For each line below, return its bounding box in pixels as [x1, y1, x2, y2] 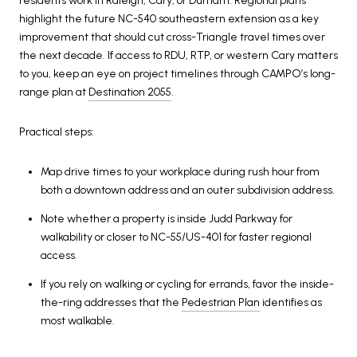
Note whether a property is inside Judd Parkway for [40, 212, 292, 226]
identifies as [259, 296, 322, 310]
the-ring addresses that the [40, 296, 182, 310]
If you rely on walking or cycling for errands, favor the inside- [40, 277, 334, 292]
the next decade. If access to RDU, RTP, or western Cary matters [19, 49, 338, 63]
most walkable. [40, 314, 115, 328]
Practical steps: [19, 125, 94, 139]
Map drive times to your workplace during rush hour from [40, 164, 320, 178]
